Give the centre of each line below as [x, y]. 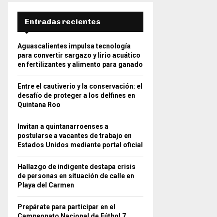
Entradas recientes [62, 22]
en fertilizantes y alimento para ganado [80, 64]
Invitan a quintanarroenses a [63, 126]
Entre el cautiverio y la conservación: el [80, 86]
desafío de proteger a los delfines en [76, 95]
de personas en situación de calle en [76, 176]
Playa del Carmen [46, 185]
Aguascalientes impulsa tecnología [74, 46]
